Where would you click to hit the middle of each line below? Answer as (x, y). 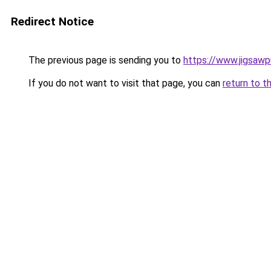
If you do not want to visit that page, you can (124, 83)
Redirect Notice (52, 21)
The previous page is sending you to (105, 60)
